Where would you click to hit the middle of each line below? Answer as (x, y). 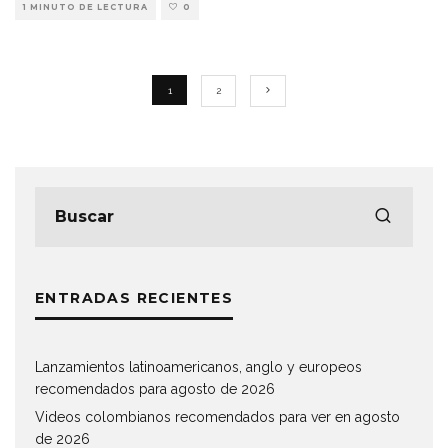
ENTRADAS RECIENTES (134, 297)
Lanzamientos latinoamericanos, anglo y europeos (198, 366)
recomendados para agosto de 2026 (155, 388)
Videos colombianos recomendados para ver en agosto (217, 416)
